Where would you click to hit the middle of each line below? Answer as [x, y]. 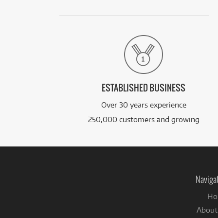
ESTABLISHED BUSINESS [144, 89]
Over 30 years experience [144, 105]
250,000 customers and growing [144, 120]
